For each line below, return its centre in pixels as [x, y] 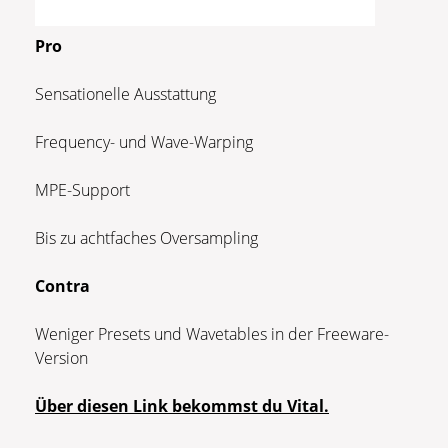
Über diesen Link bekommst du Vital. [182, 405]
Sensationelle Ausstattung [125, 93]
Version [61, 357]
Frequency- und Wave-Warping [146, 141]
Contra [62, 285]
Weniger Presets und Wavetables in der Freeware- [212, 333]
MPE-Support [82, 189]
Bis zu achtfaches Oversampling [146, 237]
